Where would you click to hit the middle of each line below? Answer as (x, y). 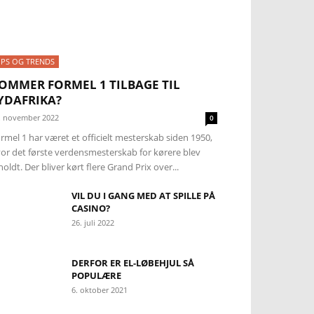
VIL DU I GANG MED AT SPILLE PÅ (143, 196)
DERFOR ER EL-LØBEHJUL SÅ (133, 263)
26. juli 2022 (93, 223)
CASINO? (91, 208)
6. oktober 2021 (100, 290)
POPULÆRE (96, 275)
